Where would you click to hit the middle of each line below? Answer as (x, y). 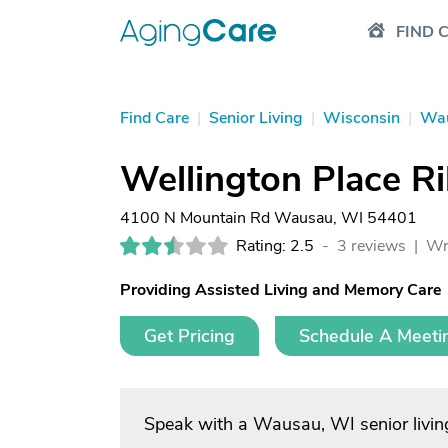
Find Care (154, 118)
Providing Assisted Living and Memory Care (281, 290)
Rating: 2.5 (275, 246)
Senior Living (256, 118)
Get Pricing (189, 336)
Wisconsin (361, 118)
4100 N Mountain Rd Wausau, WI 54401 (268, 218)
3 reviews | (379, 246)
